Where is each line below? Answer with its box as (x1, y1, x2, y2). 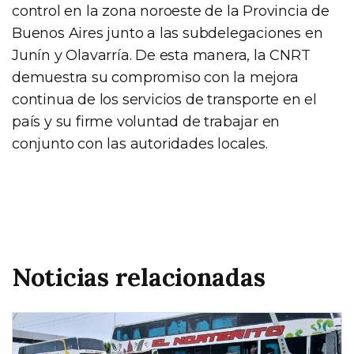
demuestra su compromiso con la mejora (12, 68, 299, 86)
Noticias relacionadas (12, 260, 265, 293)
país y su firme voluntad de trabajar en (12, 112, 281, 130)
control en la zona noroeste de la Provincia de (12, 2, 330, 20)
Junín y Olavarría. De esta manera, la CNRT (12, 46, 311, 64)
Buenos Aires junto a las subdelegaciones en (12, 24, 323, 42)
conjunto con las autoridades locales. (12, 134, 268, 153)
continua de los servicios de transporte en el (12, 90, 317, 108)
